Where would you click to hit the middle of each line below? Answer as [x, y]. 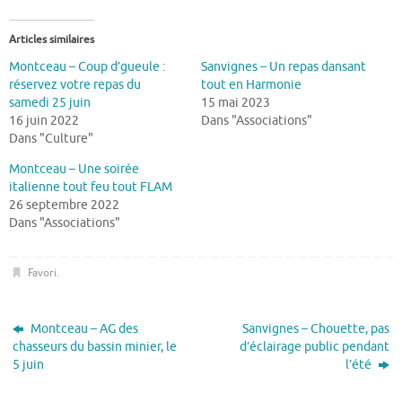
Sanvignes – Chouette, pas [315, 329]
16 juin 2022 [44, 120]
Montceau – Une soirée [74, 169]
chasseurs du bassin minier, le [95, 347]
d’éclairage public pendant [314, 347]
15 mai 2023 [236, 102]
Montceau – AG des [83, 329]
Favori [42, 273]
